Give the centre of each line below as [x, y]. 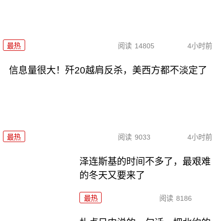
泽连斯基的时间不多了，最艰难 [145, 161]
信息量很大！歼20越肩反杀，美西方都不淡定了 [108, 70]
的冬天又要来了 [112, 175]
